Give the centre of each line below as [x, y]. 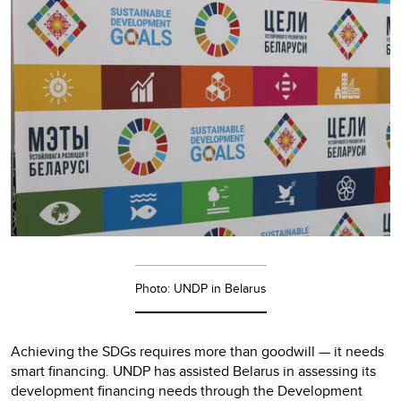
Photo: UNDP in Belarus [200, 289]
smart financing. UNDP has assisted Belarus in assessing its [193, 371]
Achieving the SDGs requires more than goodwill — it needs [197, 352]
